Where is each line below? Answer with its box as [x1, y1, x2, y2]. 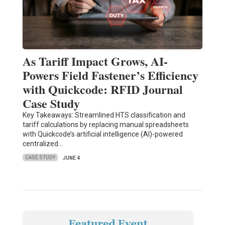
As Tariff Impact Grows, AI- [22, 52, 168, 70]
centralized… [22, 139, 63, 148]
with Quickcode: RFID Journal [22, 80, 183, 98]
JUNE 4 [62, 155, 80, 161]
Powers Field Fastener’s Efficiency [22, 66, 198, 84]
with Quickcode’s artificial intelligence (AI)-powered [22, 130, 183, 138]
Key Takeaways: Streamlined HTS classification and [22, 110, 185, 119]
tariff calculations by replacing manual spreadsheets [22, 120, 189, 129]
